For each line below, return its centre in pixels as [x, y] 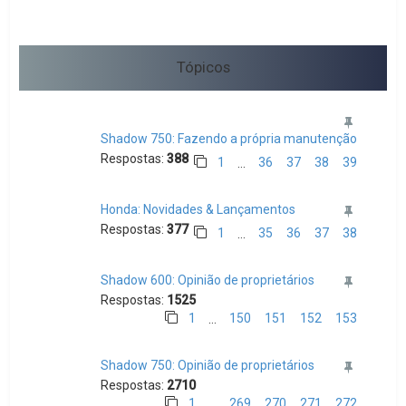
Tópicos [203, 67]
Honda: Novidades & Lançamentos [198, 209]
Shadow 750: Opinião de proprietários [208, 365]
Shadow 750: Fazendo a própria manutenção [229, 139]
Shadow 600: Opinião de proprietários [208, 280]
